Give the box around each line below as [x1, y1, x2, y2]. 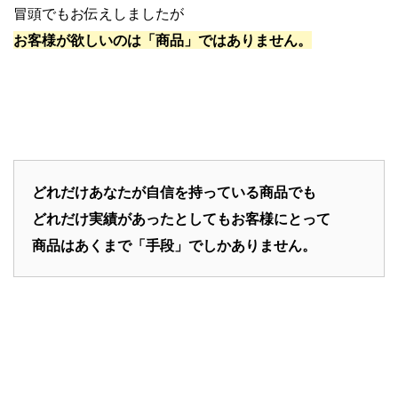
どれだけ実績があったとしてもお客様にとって [32, 209, 330, 227]
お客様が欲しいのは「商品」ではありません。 [13, 30, 312, 49]
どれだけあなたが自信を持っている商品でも [32, 182, 316, 201]
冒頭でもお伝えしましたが [13, 4, 184, 22]
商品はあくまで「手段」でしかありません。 [32, 235, 316, 254]
